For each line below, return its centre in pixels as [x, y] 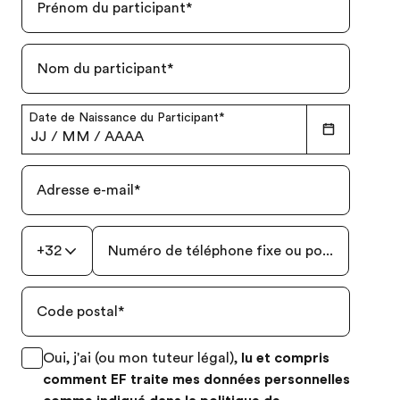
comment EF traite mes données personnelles [196, 379]
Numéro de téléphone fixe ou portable [234, 251]
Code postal [77, 312]
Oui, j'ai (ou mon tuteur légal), [142, 358]
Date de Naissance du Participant [124, 117]
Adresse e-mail [85, 190]
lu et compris [285, 358]
